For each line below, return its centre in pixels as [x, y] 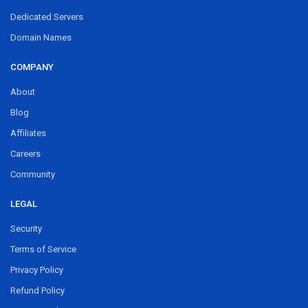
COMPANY [32, 67]
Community [33, 174]
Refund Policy [37, 290]
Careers [25, 153]
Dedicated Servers [47, 16]
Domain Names [41, 37]
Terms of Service [43, 249]
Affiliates [28, 133]
